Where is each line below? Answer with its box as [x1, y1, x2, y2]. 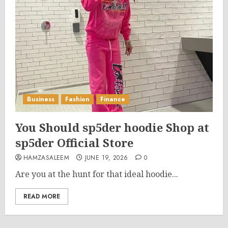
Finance [100, 95, 125, 104]
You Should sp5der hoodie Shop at [15, 120, 209, 135]
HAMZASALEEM [23, 153, 69, 162]
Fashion [65, 95, 90, 104]
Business [27, 95, 54, 104]
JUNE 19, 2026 [84, 153, 128, 162]
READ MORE [23, 192, 60, 201]
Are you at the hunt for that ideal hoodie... [15, 168, 178, 180]
